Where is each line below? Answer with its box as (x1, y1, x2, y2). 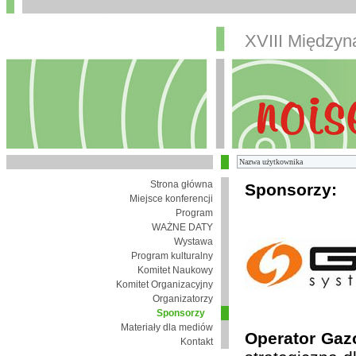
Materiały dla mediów (121, 322, 213, 333)
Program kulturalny (131, 250, 213, 261)
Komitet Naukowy (137, 265, 213, 276)
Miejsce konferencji (130, 193, 213, 204)
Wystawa (174, 236, 213, 247)
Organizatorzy (153, 293, 213, 304)
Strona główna (150, 179, 213, 190)
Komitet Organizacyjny (116, 279, 213, 290)
